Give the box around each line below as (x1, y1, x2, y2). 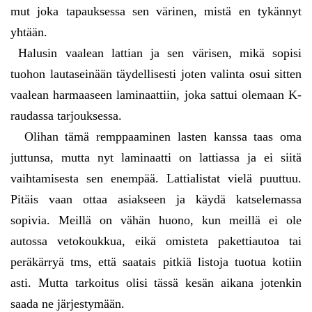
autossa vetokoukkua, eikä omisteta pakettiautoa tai (10, 234, 302, 249)
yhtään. (10, 25, 47, 40)
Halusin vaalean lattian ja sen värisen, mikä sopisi (10, 46, 302, 61)
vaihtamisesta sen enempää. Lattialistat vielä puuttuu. (10, 171, 302, 186)
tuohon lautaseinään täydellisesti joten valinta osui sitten (10, 67, 302, 81)
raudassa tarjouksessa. (10, 109, 122, 123)
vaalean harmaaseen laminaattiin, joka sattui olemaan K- (10, 88, 302, 102)
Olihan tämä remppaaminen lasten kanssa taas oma (10, 130, 302, 144)
